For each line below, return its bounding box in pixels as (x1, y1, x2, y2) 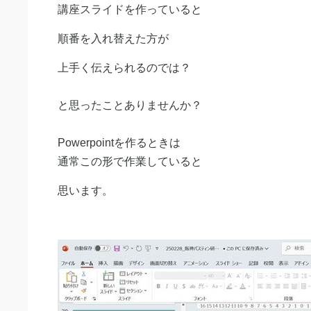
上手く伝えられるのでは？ (58, 62, 191, 74)
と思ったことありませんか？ (58, 99, 202, 111)
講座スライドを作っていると (58, 3, 202, 15)
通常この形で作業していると (58, 155, 202, 167)
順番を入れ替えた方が (58, 33, 169, 44)
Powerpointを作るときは (58, 137, 180, 149)
